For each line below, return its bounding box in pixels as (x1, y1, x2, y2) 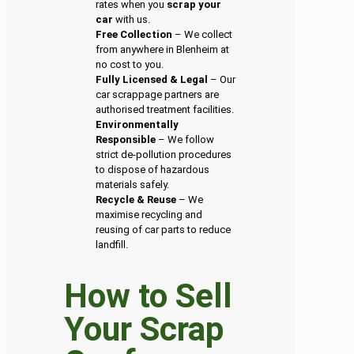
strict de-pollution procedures (96, 149, 232, 161)
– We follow (156, 134, 215, 146)
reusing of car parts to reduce (96, 224, 232, 236)
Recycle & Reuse (96, 194, 177, 206)
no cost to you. (96, 58, 164, 71)
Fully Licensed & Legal (96, 73, 209, 86)
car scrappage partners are (96, 88, 220, 101)
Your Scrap (64, 309, 224, 348)
